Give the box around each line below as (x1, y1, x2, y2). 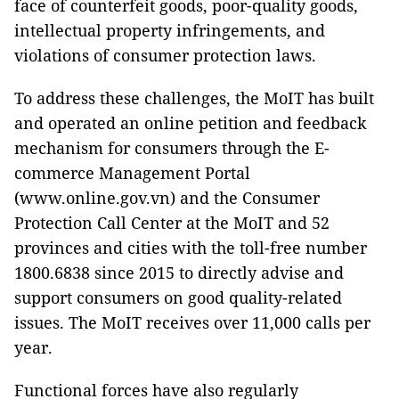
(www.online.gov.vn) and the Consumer (14, 187, 320, 209)
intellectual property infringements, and (14, 20, 325, 42)
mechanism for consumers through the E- (14, 137, 330, 159)
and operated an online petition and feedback (14, 112, 367, 134)
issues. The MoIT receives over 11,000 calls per (14, 312, 370, 334)
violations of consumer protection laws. (14, 45, 316, 67)
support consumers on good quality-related (14, 287, 342, 309)
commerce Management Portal (14, 162, 250, 184)
